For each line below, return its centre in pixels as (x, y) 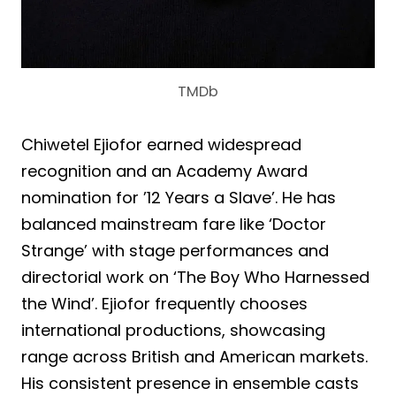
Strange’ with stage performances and (175, 251)
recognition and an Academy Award (164, 171)
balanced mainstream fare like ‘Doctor (174, 225)
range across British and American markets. (194, 357)
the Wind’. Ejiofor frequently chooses (164, 304)
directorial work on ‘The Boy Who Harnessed (195, 278)
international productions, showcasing (173, 331)
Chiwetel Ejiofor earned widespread (161, 145)
